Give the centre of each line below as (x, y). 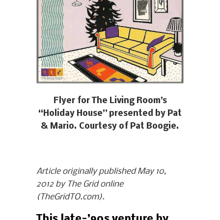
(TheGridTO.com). (70, 197)
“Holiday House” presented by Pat (110, 114)
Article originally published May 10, (101, 172)
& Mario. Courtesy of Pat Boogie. (110, 127)
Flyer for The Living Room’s (110, 101)
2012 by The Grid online (80, 185)
